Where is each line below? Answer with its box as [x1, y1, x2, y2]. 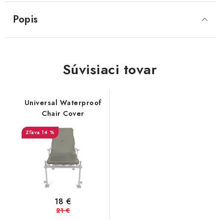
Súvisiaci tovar [62, 59, 157, 80]
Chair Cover [42, 109, 84, 118]
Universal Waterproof [24, 98, 102, 108]
